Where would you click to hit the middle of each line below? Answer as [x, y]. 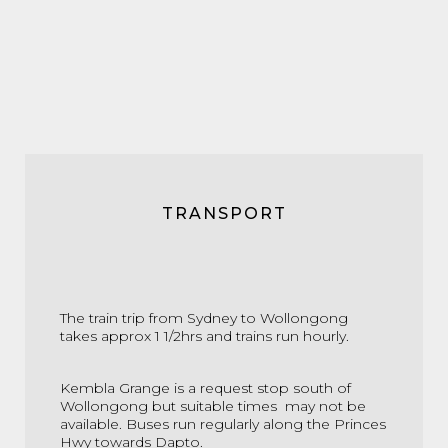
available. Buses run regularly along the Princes [223, 424]
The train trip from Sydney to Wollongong [204, 318]
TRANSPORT [224, 213]
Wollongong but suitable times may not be [213, 406]
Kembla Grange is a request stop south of [205, 388]
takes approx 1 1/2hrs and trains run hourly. [206, 336]
